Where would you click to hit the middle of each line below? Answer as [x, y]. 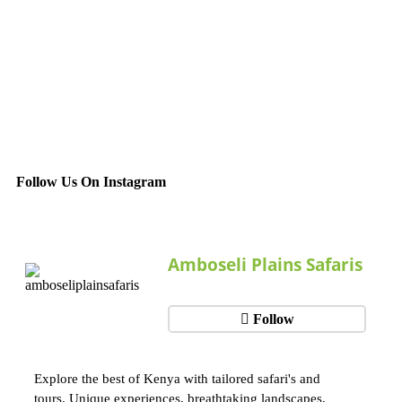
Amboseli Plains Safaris [266, 265]
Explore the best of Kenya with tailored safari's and [177, 378]
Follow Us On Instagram [91, 182]
